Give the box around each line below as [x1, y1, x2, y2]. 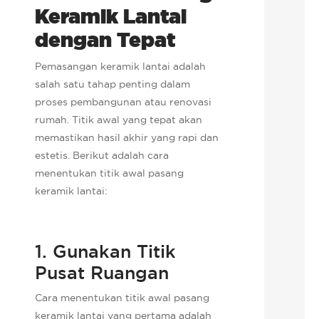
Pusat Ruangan [35, 261, 169, 284]
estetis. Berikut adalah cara [35, 148, 169, 162]
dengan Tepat [35, 25, 176, 54]
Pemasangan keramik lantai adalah [35, 59, 206, 73]
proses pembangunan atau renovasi [35, 95, 212, 108]
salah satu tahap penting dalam [35, 77, 191, 90]
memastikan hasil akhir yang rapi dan [35, 130, 219, 144]
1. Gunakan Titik [35, 239, 177, 263]
